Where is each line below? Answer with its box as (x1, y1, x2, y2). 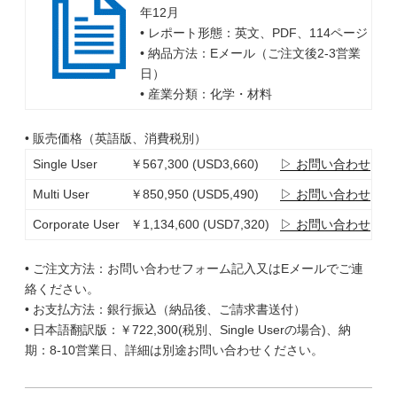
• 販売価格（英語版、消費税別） (25, 131, 206, 145)
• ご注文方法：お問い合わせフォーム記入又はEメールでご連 (25, 261, 363, 276)
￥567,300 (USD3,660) (129, 157, 259, 171)
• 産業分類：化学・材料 (139, 87, 272, 101)
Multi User (26, 187, 90, 201)
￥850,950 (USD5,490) (129, 187, 259, 201)
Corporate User (26, 217, 120, 231)
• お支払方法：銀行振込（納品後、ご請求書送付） (25, 302, 306, 316)
